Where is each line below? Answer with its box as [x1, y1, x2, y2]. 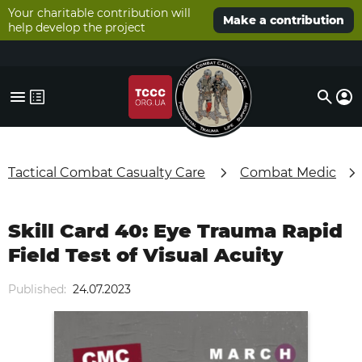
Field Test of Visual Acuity [8, 243, 283, 267]
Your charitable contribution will [8, 6, 191, 20]
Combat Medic [240, 165, 336, 180]
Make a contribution [223, 13, 344, 27]
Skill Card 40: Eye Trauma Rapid [8, 219, 343, 242]
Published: [8, 282, 66, 297]
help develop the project [8, 20, 145, 35]
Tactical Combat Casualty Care [8, 165, 205, 180]
